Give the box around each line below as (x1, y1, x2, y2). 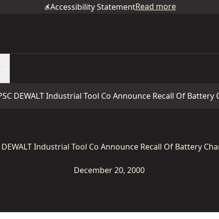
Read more (135, 1, 176, 12)
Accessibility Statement (50, 1, 135, 12)
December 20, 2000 (74, 165, 145, 175)
